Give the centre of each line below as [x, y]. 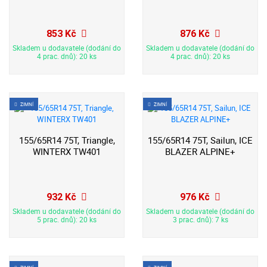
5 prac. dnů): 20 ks [67, 219]
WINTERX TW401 [67, 152]
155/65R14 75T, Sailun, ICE [200, 141]
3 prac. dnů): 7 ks [200, 219]
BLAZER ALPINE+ [200, 152]
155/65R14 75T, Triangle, [67, 141]
